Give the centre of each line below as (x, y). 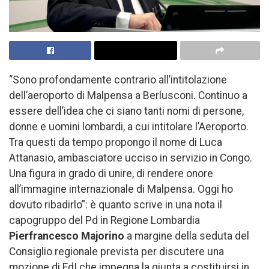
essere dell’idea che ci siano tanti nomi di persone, (126, 111)
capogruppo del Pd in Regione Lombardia (104, 220)
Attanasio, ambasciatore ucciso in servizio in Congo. (131, 158)
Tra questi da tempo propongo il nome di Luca (116, 142)
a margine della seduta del (187, 236)
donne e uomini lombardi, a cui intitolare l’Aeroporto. (129, 126)
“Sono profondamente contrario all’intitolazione (118, 80)
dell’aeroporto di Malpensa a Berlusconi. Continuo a (128, 95)
